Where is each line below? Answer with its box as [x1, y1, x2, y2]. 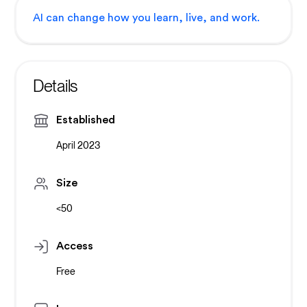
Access [56, 241, 93, 252]
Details [32, 76, 78, 97]
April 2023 [56, 140, 100, 151]
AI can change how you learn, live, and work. [32, 12, 260, 24]
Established [56, 114, 115, 126]
